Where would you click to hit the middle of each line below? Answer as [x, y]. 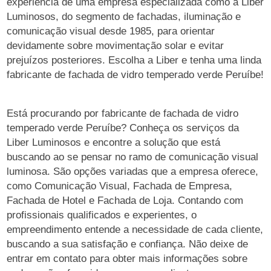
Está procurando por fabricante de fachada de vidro [123, 113]
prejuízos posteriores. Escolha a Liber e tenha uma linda [134, 60]
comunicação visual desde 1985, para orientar [111, 31]
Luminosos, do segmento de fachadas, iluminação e [124, 17]
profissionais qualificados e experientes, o [102, 215]
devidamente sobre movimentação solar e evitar [116, 46]
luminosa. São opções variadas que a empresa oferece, [133, 171]
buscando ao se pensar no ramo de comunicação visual [133, 157]
